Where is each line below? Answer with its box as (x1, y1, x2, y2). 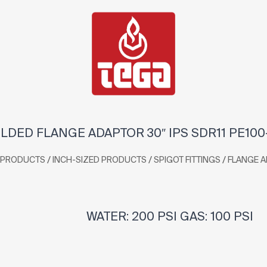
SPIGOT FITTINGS (154, 154, 221, 164)
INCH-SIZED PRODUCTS (52, 154, 147, 164)
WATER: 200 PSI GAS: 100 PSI (80, 209, 253, 223)
